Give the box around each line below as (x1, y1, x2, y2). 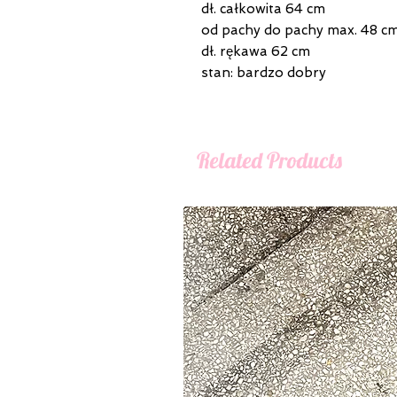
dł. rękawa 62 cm (201, 43, 310, 59)
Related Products (197, 145, 342, 174)
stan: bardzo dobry (201, 64, 326, 81)
